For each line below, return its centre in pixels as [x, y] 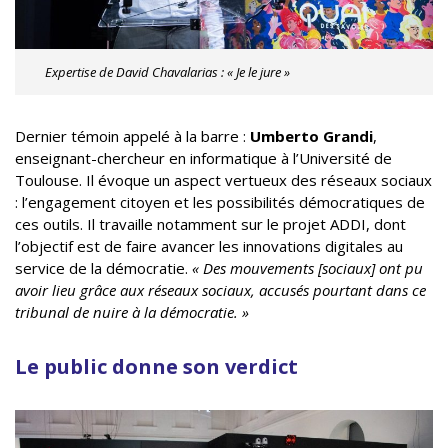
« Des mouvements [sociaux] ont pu [307, 267]
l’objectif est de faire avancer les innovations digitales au [209, 245]
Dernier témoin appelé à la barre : [132, 135]
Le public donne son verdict [156, 366]
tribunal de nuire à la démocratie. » [132, 311]
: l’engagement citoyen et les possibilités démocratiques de [220, 201]
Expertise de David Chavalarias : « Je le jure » [167, 71]
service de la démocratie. [103, 267]
